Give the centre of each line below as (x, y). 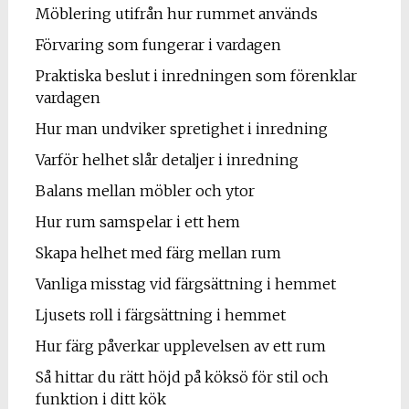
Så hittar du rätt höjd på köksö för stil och (182, 377)
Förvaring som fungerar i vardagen (158, 44)
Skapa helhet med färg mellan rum (158, 252)
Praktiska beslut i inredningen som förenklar (196, 75)
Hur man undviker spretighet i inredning (181, 128)
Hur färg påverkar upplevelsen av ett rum (180, 346)
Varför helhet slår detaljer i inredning (167, 159)
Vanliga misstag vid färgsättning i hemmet (185, 283)
